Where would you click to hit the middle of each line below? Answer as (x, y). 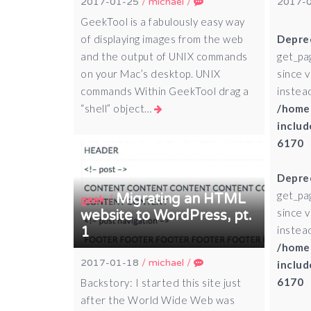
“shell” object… (118, 109)
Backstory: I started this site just (161, 283)
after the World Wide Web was (158, 300)
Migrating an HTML (181, 200)
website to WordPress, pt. (167, 216)
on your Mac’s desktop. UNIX (151, 74)
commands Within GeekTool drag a (165, 91)
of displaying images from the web (162, 39)
